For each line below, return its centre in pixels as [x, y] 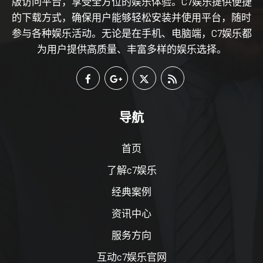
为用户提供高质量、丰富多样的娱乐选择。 [131, 48]
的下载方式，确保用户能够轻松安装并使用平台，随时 [131, 17]
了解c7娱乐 [131, 169]
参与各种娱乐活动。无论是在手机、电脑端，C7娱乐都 [131, 33]
